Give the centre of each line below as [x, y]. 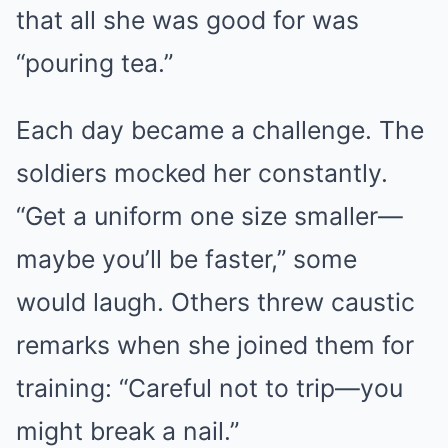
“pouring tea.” [94, 62]
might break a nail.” [127, 430]
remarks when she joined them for [215, 344]
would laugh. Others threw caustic [215, 301]
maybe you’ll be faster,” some [186, 258]
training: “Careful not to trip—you [209, 387]
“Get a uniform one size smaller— [209, 215]
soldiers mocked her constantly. [202, 172]
